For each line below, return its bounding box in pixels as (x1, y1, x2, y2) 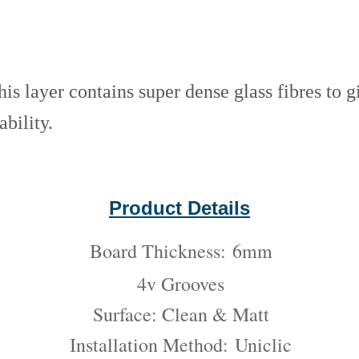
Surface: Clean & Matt (92, 301, 269, 327)
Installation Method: (70, 331, 228, 357)
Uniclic (228, 331, 292, 357)
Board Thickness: (89, 237, 226, 264)
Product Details (109, 196, 250, 219)
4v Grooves (137, 270, 224, 296)
